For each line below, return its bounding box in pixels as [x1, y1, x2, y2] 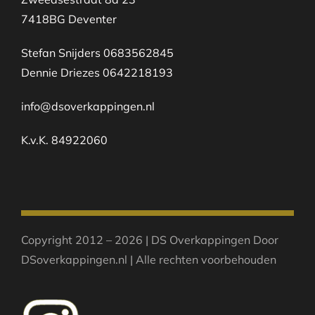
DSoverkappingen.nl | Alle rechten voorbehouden [20, 252, 276, 266]
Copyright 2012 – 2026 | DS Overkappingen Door [20, 232, 278, 247]
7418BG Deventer [20, 11, 117, 26]
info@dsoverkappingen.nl [20, 98, 155, 113]
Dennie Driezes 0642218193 [20, 65, 173, 79]
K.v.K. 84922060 [20, 132, 108, 147]
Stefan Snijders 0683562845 [20, 45, 174, 60]
